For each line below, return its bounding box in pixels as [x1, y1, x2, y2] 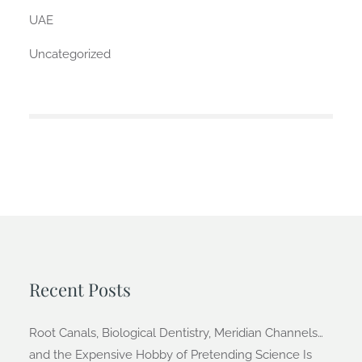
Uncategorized [28, 46, 111, 61]
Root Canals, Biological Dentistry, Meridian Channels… [28, 325, 323, 340]
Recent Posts [28, 276, 131, 301]
